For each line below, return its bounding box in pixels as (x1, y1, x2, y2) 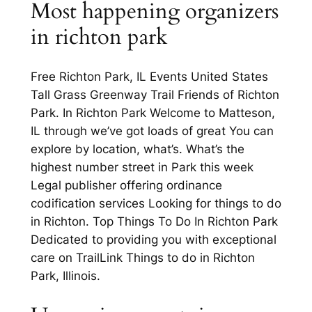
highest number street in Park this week (30, 160, 253, 175)
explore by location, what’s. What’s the (30, 142, 244, 157)
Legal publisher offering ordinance (30, 178, 222, 193)
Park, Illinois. (30, 269, 100, 283)
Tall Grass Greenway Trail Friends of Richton (30, 88, 279, 102)
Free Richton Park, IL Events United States (30, 70, 268, 84)
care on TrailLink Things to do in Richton (30, 251, 255, 265)
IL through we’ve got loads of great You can (30, 124, 274, 139)
